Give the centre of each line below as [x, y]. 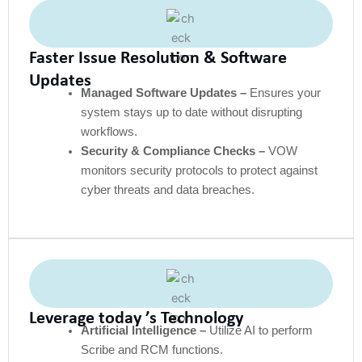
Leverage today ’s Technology [136, 318]
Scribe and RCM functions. [152, 349]
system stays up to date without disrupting [191, 113]
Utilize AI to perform [259, 330]
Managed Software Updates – [163, 93]
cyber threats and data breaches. [167, 190]
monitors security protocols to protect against [199, 171]
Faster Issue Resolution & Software [158, 59]
